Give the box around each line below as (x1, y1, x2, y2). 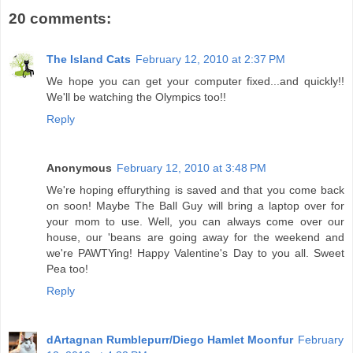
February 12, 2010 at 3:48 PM (117, 162, 266, 175)
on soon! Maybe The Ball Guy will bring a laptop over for (46, 199, 344, 213)
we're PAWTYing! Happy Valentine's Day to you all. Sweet (46, 247, 344, 260)
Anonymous (46, 162, 112, 175)
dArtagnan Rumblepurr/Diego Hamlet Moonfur (46, 333, 293, 347)
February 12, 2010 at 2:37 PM (136, 53, 285, 66)
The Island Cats (46, 53, 131, 66)
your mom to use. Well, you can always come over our (46, 215, 344, 229)
